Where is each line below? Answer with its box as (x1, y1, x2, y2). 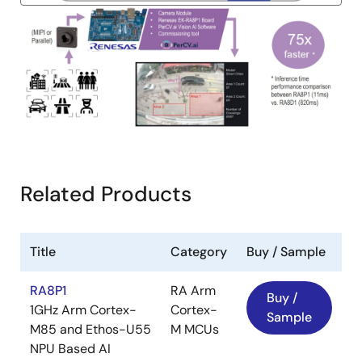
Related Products (20, 179, 192, 208)
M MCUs (170, 320, 219, 338)
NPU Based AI (30, 339, 111, 357)
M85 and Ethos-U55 (30, 320, 151, 338)
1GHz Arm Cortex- (30, 301, 137, 318)
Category (170, 242, 227, 260)
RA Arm (170, 281, 216, 299)
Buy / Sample (246, 242, 326, 260)
